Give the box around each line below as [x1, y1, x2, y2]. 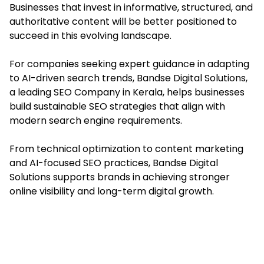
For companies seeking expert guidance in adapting [9, 57, 249, 71]
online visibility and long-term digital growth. [9, 184, 214, 198]
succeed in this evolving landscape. [9, 28, 171, 42]
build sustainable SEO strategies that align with [9, 99, 225, 113]
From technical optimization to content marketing [9, 141, 243, 156]
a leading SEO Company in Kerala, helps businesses [9, 85, 245, 99]
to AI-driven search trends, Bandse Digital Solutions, [9, 71, 247, 85]
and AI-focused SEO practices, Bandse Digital [9, 156, 218, 170]
